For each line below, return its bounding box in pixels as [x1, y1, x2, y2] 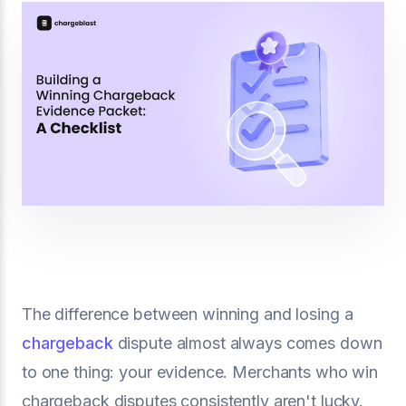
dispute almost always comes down [112, 333, 382, 353]
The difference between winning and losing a [22, 304, 353, 324]
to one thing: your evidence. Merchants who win [22, 362, 379, 382]
